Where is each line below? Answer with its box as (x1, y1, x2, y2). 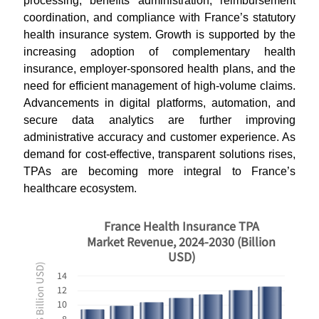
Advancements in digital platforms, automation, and (23, 97, 296, 109)
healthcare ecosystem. (23, 182, 137, 194)
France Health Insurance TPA (103, 218, 260, 234)
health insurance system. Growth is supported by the (23, 28, 296, 41)
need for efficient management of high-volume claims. (23, 80, 296, 92)
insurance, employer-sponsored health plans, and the (23, 63, 296, 75)
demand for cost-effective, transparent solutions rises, (23, 148, 296, 160)
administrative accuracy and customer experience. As (23, 131, 296, 143)
